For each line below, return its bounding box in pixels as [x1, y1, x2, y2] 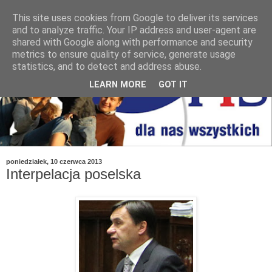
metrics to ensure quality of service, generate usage [12, 49, 236, 60]
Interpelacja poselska [6, 165, 141, 182]
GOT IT [158, 80, 188, 90]
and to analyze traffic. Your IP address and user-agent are [12, 24, 256, 36]
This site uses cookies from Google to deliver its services [12, 12, 258, 24]
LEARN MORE [89, 80, 146, 90]
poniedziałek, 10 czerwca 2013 [6, 158, 102, 166]
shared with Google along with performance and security [12, 36, 253, 48]
